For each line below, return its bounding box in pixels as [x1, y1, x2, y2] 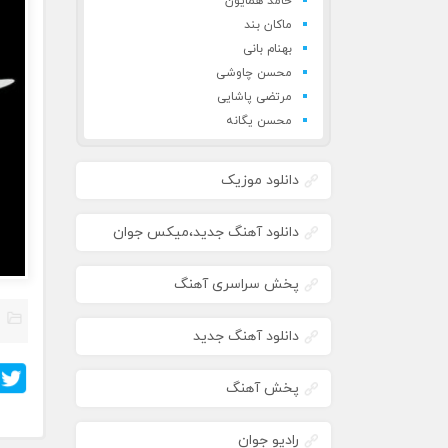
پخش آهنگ [226, 379, 299, 398]
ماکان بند [244, 17, 292, 33]
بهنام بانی [243, 41, 292, 57]
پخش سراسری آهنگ [174, 275, 299, 294]
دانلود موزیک [221, 171, 299, 190]
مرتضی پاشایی [217, 89, 292, 105]
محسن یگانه [226, 113, 292, 129]
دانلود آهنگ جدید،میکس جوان [113, 223, 299, 242]
